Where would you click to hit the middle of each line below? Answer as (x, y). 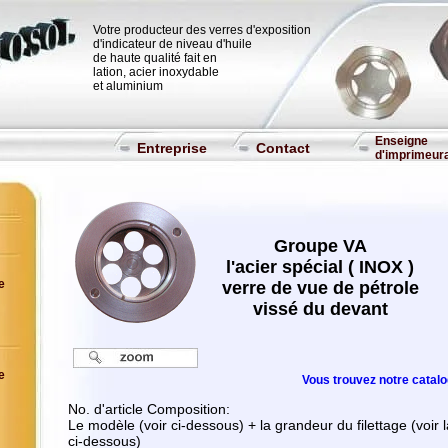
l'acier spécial (284, 267)
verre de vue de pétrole (320, 288)
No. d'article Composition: (148, 409)
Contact (283, 148)
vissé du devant (320, 309)
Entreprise (172, 148)
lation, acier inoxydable (156, 72)
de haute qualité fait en (155, 58)
